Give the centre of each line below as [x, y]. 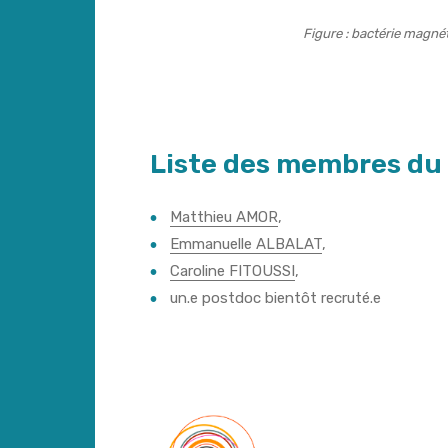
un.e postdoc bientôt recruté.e [275, 297]
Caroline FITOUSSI [232, 270]
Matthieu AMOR [224, 216]
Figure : [325, 33]
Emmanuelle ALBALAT [246, 243]
